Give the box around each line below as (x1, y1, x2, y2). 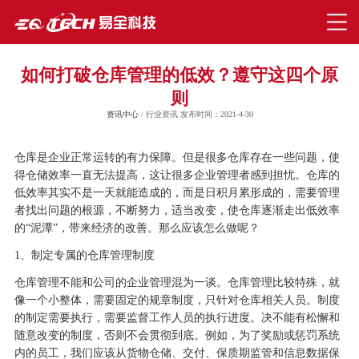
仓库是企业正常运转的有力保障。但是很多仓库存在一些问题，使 (14, 151, 340, 164)
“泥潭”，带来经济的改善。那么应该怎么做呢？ (25, 222, 260, 235)
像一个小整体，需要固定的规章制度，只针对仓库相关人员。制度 (14, 294, 340, 307)
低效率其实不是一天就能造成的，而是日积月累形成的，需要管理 (14, 187, 340, 200)
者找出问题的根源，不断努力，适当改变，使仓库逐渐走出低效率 (14, 204, 340, 217)
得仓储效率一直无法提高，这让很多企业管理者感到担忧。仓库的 (14, 169, 340, 182)
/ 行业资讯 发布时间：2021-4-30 (138, 110, 253, 119)
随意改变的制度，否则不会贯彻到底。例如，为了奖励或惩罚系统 (14, 329, 340, 342)
